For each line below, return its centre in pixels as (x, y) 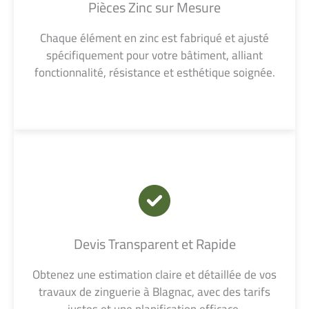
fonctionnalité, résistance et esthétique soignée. (154, 73)
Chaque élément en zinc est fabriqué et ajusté (154, 38)
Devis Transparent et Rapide (154, 244)
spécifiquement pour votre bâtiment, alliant (154, 56)
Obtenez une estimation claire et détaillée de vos (154, 275)
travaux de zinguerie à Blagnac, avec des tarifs (154, 292)
